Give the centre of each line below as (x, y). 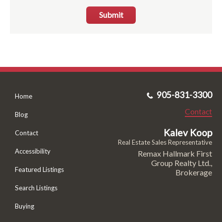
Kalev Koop (188, 132)
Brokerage (194, 172)
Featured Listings (39, 169)
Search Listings (36, 188)
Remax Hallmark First (175, 153)
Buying (25, 206)
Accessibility (33, 151)
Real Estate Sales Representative (165, 142)
